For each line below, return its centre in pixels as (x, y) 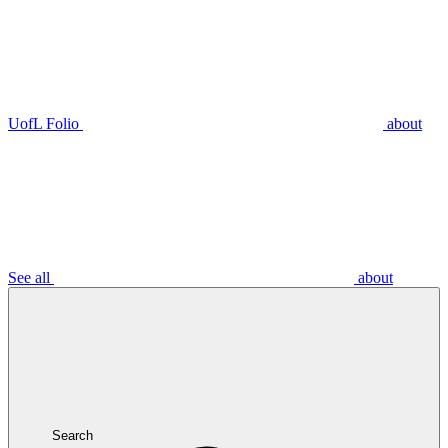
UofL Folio (45, 124)
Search (72, 436)
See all (31, 278)
